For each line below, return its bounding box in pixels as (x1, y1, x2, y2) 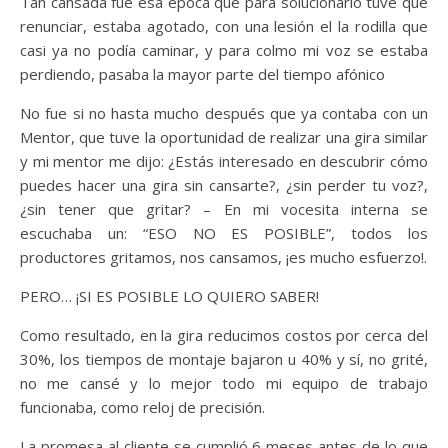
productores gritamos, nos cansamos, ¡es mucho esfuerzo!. (20, 246, 427, 267)
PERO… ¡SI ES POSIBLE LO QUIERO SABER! (20, 285, 319, 306)
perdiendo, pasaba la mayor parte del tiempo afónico (20, 63, 385, 84)
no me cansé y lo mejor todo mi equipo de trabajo (20, 372, 428, 393)
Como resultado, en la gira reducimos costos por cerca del (20, 324, 428, 345)
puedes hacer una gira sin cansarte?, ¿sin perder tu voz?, (20, 174, 428, 195)
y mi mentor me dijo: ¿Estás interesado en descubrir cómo (20, 150, 428, 171)
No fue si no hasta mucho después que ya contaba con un (20, 102, 428, 123)
